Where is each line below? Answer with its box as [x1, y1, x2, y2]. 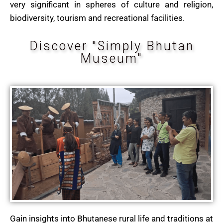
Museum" [80, 51, 143, 66]
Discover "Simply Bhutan [29, 39, 194, 54]
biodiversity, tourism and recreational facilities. [10, 13, 185, 23]
